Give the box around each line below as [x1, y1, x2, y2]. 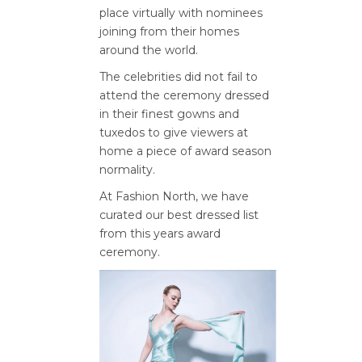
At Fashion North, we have [99, 188, 249, 204]
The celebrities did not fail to [99, 69, 258, 84]
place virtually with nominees [99, 5, 263, 20]
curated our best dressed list [99, 207, 259, 222]
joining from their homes [99, 23, 239, 39]
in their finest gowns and [99, 106, 239, 121]
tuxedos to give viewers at [99, 124, 248, 140]
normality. [99, 162, 155, 177]
